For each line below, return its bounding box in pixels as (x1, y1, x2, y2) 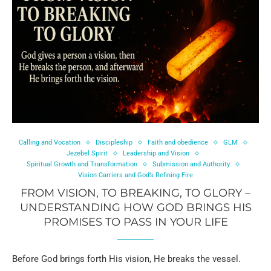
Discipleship (95, 139, 132, 147)
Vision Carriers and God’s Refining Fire (78, 171, 193, 180)
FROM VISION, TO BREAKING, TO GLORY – (21, 186, 250, 200)
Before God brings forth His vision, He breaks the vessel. (12, 253, 241, 265)
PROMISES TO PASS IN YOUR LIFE (43, 215, 228, 229)
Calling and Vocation (18, 139, 80, 147)
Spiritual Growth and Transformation (26, 160, 137, 169)
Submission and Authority (152, 160, 230, 169)
